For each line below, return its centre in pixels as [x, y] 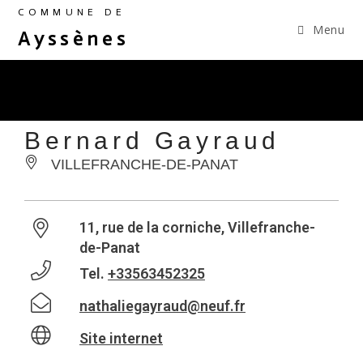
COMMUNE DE [72, 12]
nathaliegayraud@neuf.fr [162, 306]
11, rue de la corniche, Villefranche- [197, 227]
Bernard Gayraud [152, 141]
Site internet [121, 338]
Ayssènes [73, 38]
